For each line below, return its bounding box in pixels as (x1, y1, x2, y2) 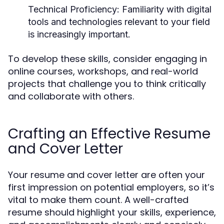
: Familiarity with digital (117, 4, 211, 14)
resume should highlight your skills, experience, (8, 206, 216, 218)
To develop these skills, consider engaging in (8, 52, 207, 65)
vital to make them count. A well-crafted (8, 193, 188, 206)
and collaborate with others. (8, 90, 134, 102)
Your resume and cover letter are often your (8, 168, 205, 181)
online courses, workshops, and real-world (8, 65, 198, 77)
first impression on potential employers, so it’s (8, 181, 214, 193)
